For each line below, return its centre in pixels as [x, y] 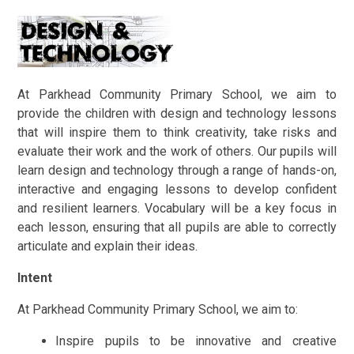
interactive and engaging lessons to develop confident [177, 189]
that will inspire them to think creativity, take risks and [177, 132]
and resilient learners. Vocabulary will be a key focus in [177, 208]
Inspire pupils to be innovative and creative [196, 341]
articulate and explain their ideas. [108, 246]
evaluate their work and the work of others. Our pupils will [177, 151]
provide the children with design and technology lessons [177, 113]
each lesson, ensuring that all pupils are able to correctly [177, 227]
